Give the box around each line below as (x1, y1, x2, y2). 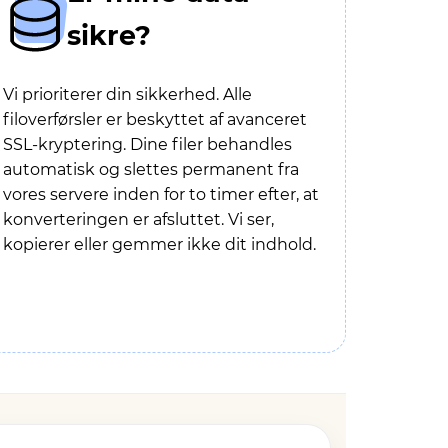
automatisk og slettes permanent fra (3, 160, 299, 179)
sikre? (67, 19, 151, 52)
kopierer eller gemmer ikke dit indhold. (3, 235, 316, 254)
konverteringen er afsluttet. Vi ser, (3, 210, 274, 229)
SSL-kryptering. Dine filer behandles (3, 135, 292, 154)
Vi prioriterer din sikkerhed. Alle (3, 85, 252, 104)
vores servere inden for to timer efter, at (3, 185, 319, 204)
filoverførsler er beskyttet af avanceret (3, 110, 307, 129)
